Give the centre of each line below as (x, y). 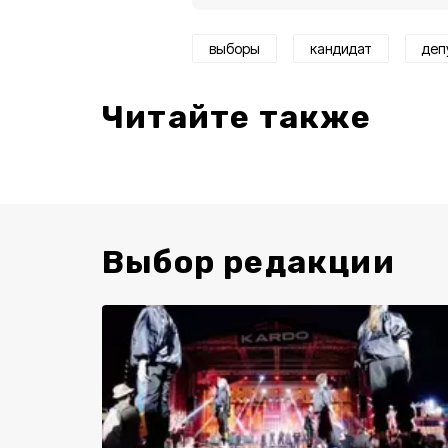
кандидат (341, 48)
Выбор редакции (248, 261)
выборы (234, 48)
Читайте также (237, 116)
